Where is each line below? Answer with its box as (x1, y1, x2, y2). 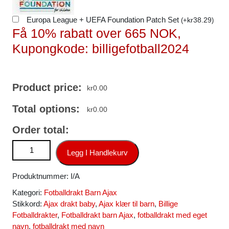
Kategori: (12, 188, 44, 197)
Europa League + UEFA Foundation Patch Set (27, 15, 181, 24)
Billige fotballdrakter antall (12, 152, 96, 161)
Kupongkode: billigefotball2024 (12, 41, 189, 56)
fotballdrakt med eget (138, 211, 207, 219)
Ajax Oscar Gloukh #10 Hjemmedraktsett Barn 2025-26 (12, 141, 197, 149)
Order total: (12, 124, 69, 135)
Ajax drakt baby (43, 199, 95, 208)
